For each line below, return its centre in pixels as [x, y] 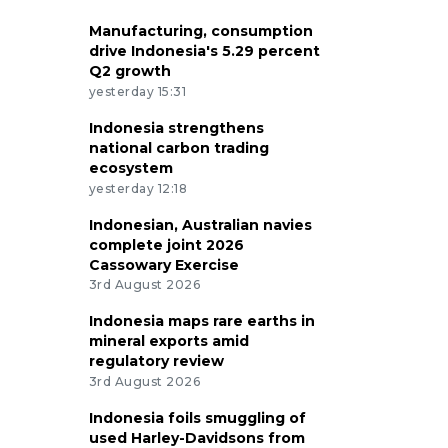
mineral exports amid [168, 341]
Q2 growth [129, 71]
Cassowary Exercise [163, 264]
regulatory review [156, 361]
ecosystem [130, 167]
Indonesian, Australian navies [200, 224]
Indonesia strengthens [176, 127]
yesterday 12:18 [138, 188]
